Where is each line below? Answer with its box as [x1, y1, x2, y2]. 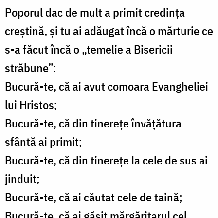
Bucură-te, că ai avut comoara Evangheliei [5, 78, 208, 94]
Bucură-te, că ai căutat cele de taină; [5, 189, 182, 205]
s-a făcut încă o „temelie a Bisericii [5, 41, 173, 57]
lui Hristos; [5, 97, 57, 113]
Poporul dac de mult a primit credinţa [5, 4, 185, 20]
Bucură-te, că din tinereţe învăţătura [5, 115, 182, 131]
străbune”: [5, 60, 56, 76]
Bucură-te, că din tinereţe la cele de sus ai [5, 152, 208, 168]
